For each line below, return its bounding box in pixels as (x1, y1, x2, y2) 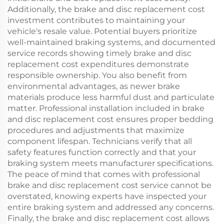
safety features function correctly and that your (7, 147, 196, 157)
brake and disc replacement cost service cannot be (7, 180, 211, 190)
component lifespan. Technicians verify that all (7, 136, 192, 146)
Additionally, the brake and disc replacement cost (7, 4, 205, 14)
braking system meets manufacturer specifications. (7, 158, 213, 168)
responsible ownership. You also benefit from (7, 70, 187, 80)
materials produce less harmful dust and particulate (7, 92, 214, 102)
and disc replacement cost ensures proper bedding (7, 114, 213, 124)
